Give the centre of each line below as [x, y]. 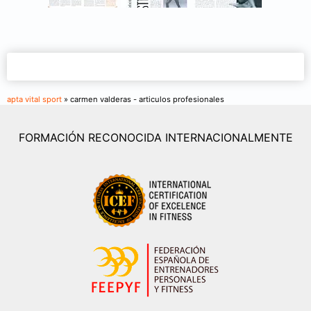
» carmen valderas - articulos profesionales [143, 100]
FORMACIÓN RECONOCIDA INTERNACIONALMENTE [155, 138]
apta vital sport [34, 100]
